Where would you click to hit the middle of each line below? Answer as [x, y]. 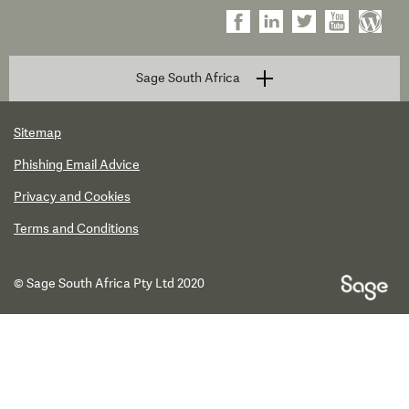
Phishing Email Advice [77, 165]
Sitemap [37, 133]
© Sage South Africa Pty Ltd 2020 [109, 283]
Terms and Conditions [76, 229]
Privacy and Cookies [72, 197]
